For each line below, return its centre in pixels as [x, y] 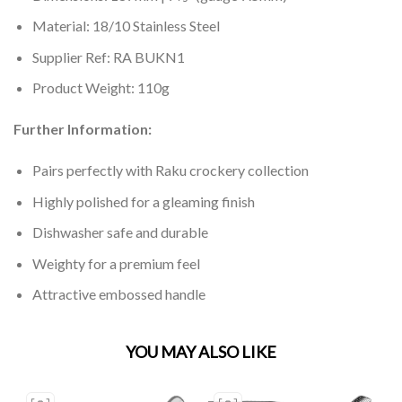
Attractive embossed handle [118, 294]
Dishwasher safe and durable [120, 232]
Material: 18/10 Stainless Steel [126, 26]
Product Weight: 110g [100, 88]
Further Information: [83, 129]
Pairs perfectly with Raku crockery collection [170, 170]
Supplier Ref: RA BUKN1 [108, 57]
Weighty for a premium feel [116, 263]
